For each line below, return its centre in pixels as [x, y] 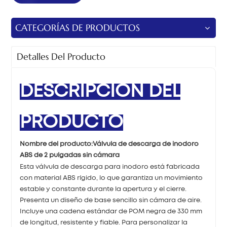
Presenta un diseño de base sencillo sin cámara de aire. [111, 200]
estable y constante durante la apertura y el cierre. [103, 189]
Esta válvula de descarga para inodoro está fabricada [110, 167]
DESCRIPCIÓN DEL [100, 91]
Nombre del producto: [56, 144]
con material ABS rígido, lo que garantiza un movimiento [111, 178]
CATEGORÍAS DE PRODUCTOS [78, 27]
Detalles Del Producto [61, 56]
